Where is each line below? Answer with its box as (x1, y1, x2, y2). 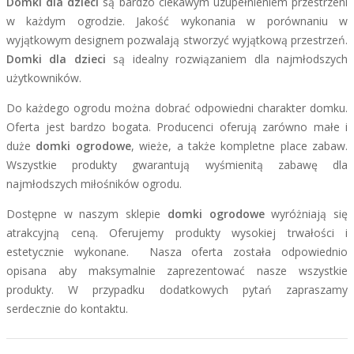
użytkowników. (6, 70, 81, 85)
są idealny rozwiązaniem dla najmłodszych (105, 51, 348, 66)
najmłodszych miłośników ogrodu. (6, 176, 185, 191)
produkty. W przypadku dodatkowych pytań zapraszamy (6, 282, 348, 297)
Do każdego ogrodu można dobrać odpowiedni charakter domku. (6, 100, 348, 115)
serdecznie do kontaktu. (6, 301, 134, 316)
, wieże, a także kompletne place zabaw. (130, 138, 348, 153)
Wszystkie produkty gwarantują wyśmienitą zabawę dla (6, 157, 348, 172)
